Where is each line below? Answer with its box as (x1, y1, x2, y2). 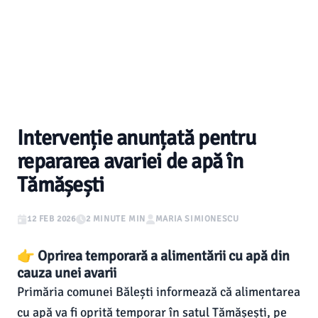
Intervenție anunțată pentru (17, 125, 256, 151)
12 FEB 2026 (27, 214, 76, 224)
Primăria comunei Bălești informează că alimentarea (17, 284, 300, 300)
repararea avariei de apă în (17, 148, 243, 175)
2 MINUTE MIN (85, 214, 146, 224)
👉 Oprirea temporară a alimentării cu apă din (17, 247, 290, 265)
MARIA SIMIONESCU (155, 214, 239, 224)
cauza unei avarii (17, 264, 116, 282)
